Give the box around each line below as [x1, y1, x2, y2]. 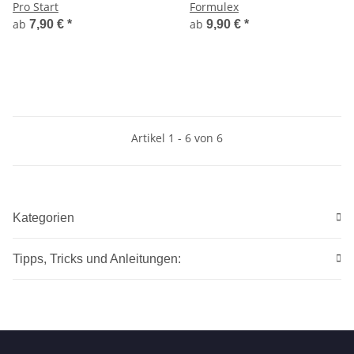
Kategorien [13, 210, 74, 224]
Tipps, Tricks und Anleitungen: [13, 251, 181, 265]
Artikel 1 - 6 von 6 [131, 130, 223, 145]
